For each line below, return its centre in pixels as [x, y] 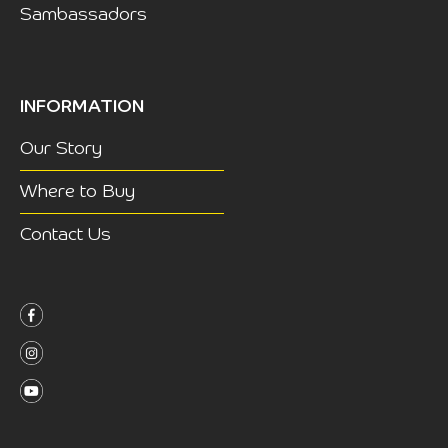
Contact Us [65, 235]
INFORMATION [82, 107]
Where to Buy [77, 192]
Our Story [61, 149]
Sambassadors [83, 15]
